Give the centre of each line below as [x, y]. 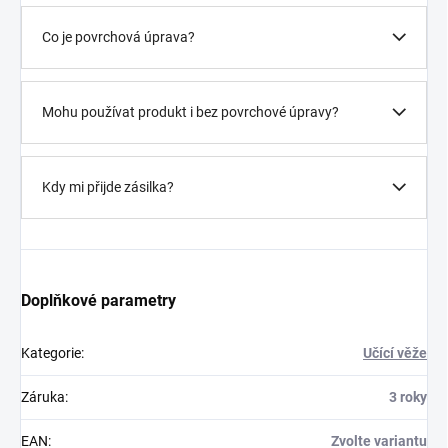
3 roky [408, 397]
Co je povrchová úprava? [118, 37]
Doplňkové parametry [98, 301]
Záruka [43, 397]
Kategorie [51, 353]
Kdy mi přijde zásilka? [108, 187]
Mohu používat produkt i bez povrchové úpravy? [190, 112]
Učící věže [395, 353]
